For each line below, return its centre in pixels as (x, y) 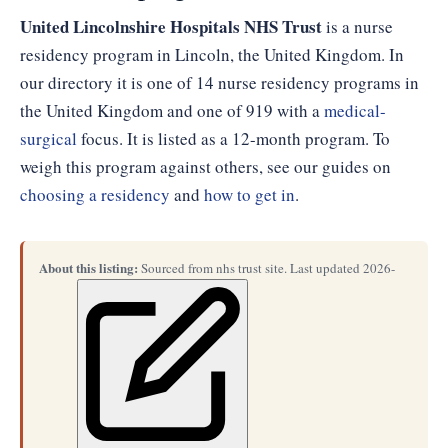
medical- (355, 110)
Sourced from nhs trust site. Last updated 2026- (266, 268)
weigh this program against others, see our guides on (205, 166)
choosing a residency (95, 194)
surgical (48, 138)
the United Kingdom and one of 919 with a (172, 110)
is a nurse (357, 26)
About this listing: (88, 267)
